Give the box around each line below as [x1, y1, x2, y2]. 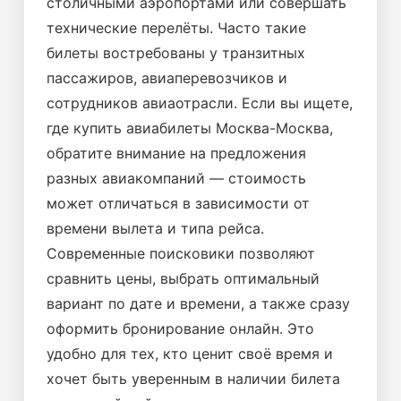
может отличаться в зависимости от [47, 194, 310, 212]
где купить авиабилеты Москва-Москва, [47, 119, 333, 137]
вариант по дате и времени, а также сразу [47, 294, 350, 312]
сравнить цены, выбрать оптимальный [47, 269, 320, 287]
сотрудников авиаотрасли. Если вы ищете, [47, 94, 353, 112]
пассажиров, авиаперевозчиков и [47, 69, 287, 87]
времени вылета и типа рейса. [47, 219, 264, 237]
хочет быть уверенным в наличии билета [47, 370, 340, 388]
